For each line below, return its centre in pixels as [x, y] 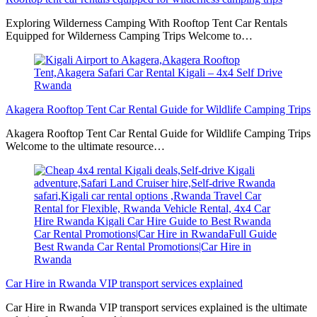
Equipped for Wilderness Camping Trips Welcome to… [129, 35]
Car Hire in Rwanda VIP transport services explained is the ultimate [156, 307]
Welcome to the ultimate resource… [85, 146]
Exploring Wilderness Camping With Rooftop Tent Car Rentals [146, 23]
